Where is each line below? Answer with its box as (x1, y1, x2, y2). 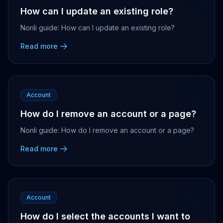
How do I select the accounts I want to (20, 211, 190, 222)
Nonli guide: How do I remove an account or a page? (20, 126, 194, 134)
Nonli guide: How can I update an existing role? (20, 23, 175, 32)
